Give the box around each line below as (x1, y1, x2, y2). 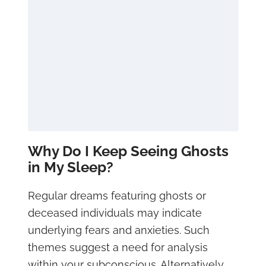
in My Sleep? (27, 159, 113, 176)
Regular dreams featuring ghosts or (27, 189, 206, 202)
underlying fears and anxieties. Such (27, 224, 210, 237)
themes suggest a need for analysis (27, 241, 208, 254)
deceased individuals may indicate (27, 207, 202, 220)
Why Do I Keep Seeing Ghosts (27, 142, 229, 160)
